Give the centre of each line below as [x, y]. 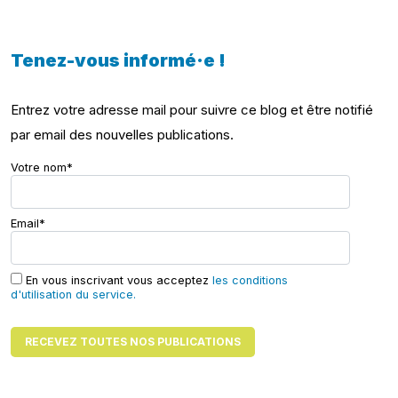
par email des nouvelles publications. [122, 134]
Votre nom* [42, 167]
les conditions [250, 280]
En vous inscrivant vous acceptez [117, 280]
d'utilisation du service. [73, 294]
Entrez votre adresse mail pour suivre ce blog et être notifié [192, 109]
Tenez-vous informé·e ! [118, 60]
